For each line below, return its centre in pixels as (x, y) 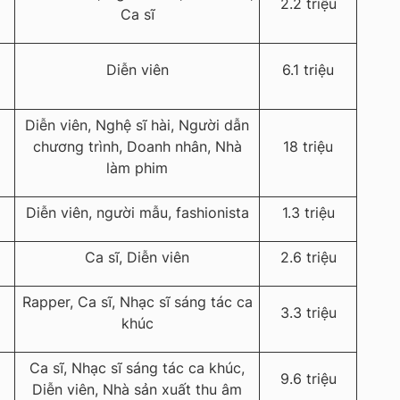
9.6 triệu (308, 379)
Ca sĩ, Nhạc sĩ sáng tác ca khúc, (137, 368)
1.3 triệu (308, 213)
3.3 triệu (308, 313)
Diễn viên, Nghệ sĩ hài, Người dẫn (137, 125)
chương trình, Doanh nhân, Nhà (137, 147)
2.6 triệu (308, 258)
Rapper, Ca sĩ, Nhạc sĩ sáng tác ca (137, 302)
